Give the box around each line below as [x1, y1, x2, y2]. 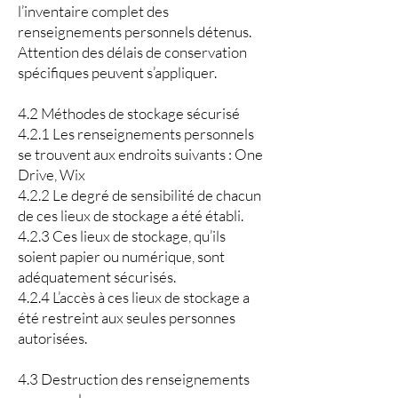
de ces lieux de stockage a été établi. [18, 206, 243, 225]
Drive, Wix [18, 165, 85, 184]
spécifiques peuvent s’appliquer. [18, 63, 217, 82]
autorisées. [18, 329, 87, 347]
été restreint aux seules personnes [18, 308, 235, 327]
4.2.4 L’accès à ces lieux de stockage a [18, 288, 250, 306]
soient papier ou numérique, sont [18, 247, 225, 266]
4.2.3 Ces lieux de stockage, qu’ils [18, 227, 226, 245]
